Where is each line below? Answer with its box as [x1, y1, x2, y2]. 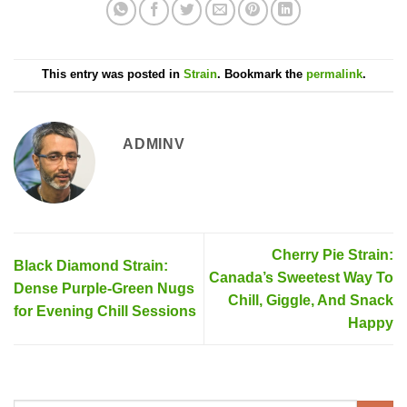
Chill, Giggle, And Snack [228, 292, 393, 308]
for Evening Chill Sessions [14, 303, 196, 320]
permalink [305, 67, 362, 82]
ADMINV [123, 135, 185, 152]
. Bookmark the [216, 67, 306, 82]
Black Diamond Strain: [14, 258, 168, 274]
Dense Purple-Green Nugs [14, 281, 194, 297]
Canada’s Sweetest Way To [209, 269, 393, 285]
